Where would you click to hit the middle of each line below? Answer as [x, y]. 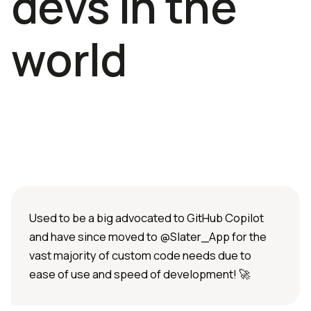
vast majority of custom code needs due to [140, 255]
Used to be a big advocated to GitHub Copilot [146, 218]
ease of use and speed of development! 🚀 [140, 274]
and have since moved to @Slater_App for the [148, 237]
